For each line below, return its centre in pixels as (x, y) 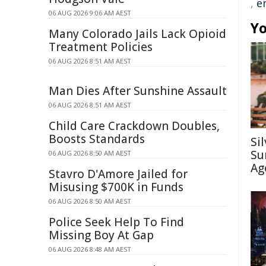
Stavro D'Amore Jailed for (118, 174)
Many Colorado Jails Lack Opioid (137, 34)
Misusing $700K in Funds (116, 187)
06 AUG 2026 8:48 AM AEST (90, 249)
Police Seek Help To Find (116, 222)
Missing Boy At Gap (101, 235)
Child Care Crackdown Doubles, (134, 126)
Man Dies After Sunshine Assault (138, 91)
